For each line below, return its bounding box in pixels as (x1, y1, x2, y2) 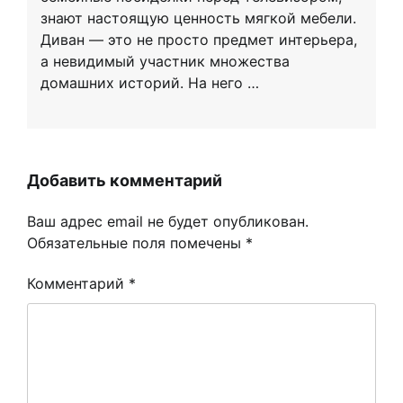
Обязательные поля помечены (27, 234, 246, 253)
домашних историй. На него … (40, 74, 259, 93)
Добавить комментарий (27, 171, 222, 191)
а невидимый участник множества (40, 52, 290, 71)
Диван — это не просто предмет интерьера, (40, 31, 357, 49)
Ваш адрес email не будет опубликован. (27, 212, 309, 231)
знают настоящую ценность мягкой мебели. (40, 9, 356, 28)
